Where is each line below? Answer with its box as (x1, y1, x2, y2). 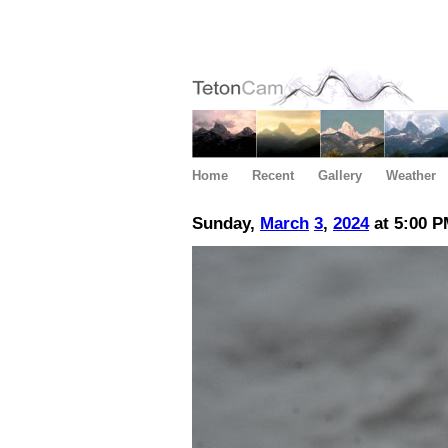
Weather (386, 168, 436, 183)
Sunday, (192, 214, 260, 234)
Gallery (318, 168, 362, 183)
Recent (252, 168, 294, 183)
